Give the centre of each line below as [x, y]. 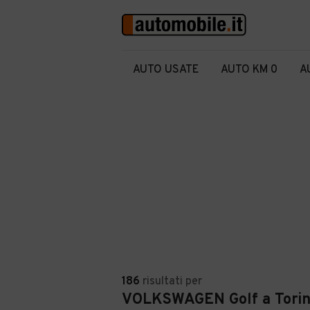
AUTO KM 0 [249, 70]
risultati [163, 282]
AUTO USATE [166, 70]
